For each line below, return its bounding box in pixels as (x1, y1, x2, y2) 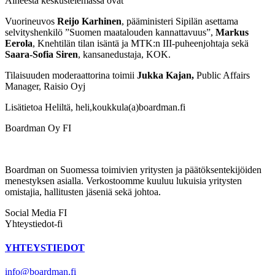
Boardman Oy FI (5, 122, 71, 133)
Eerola (5, 37, 33, 48)
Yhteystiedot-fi (5, 218, 63, 229)
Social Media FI (5, 207, 67, 218)
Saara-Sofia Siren (5, 48, 78, 60)
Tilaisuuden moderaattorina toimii (5, 69, 137, 80)
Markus (215, 26, 249, 37)
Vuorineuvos (5, 15, 57, 26)
